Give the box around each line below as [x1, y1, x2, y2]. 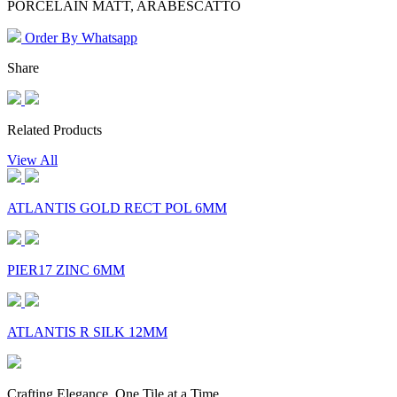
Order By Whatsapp [21, 30, 137, 46]
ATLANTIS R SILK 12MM [7, 324, 167, 340]
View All [7, 152, 58, 168]
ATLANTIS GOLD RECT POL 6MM [7, 200, 227, 216]
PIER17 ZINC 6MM [7, 262, 125, 278]
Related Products [7, 122, 102, 138]
